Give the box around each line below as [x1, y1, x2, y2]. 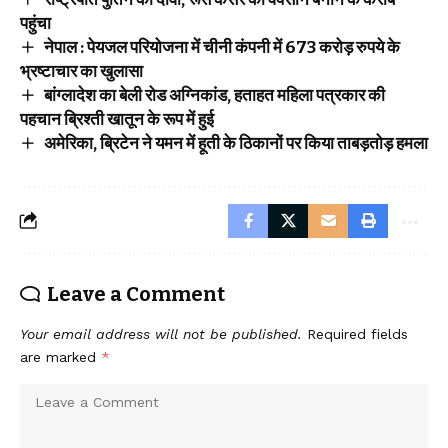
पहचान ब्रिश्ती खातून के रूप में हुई [20, 109, 214, 130]
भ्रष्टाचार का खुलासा [20, 61, 143, 82]
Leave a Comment [47, 282, 225, 306]
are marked [20, 349, 101, 365]
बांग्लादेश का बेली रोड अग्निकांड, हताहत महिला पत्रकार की [43, 85, 385, 106]
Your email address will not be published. [20, 326, 302, 342]
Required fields [307, 326, 408, 342]
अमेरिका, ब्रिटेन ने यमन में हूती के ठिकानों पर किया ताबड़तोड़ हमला [43, 133, 428, 154]
